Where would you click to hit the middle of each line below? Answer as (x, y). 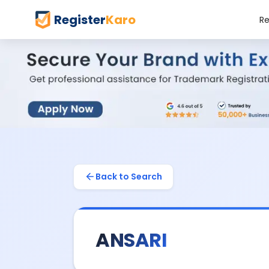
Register (80, 20)
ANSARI (131, 240)
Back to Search (129, 176)
